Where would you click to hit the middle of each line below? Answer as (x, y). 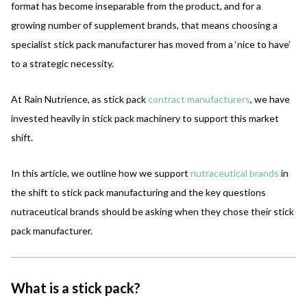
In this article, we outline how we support (101, 173)
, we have (270, 99)
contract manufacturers (199, 99)
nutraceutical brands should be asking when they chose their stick (152, 211)
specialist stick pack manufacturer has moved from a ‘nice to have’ (151, 44)
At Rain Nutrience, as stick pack (79, 99)
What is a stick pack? (76, 287)
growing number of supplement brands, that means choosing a (144, 25)
